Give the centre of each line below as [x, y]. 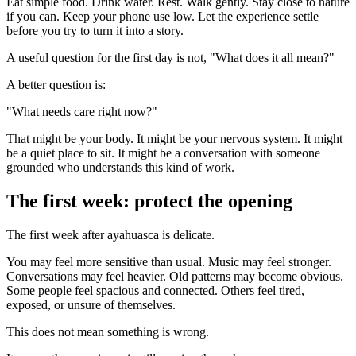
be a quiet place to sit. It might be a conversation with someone [163, 153]
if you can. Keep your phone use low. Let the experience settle [163, 17]
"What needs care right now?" [82, 112]
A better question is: [56, 85]
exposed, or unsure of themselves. [91, 305]
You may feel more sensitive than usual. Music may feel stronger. [169, 262]
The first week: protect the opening [149, 201]
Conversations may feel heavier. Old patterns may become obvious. [175, 277]
